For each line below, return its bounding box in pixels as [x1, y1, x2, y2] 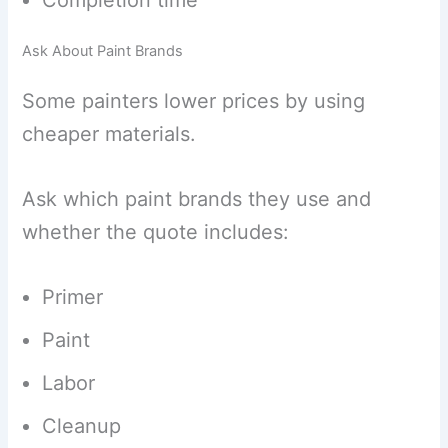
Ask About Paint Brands [22, 42, 184, 61]
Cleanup [42, 413, 122, 438]
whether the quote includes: [22, 219, 290, 244]
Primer [42, 284, 104, 309]
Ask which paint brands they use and [22, 186, 372, 211]
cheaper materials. [22, 121, 197, 146]
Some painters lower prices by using [22, 88, 366, 113]
